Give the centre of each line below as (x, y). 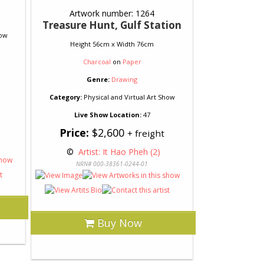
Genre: (98, 79)
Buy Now (118, 223)
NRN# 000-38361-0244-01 (112, 164)
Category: (65, 97)
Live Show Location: (108, 115)
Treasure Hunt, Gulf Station (112, 25)
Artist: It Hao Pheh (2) (118, 152)
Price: (74, 133)
